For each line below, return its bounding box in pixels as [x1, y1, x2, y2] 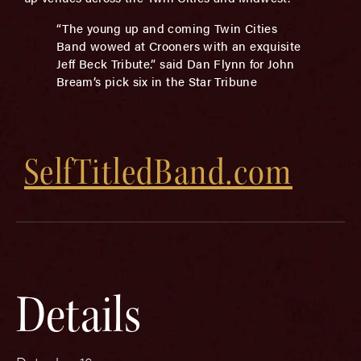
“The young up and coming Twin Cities [56, 19, 277, 36]
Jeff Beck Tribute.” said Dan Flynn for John [56, 55, 295, 72]
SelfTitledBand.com [24, 150, 293, 194]
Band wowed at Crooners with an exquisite [56, 37, 301, 54]
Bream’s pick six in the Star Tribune [56, 73, 257, 89]
